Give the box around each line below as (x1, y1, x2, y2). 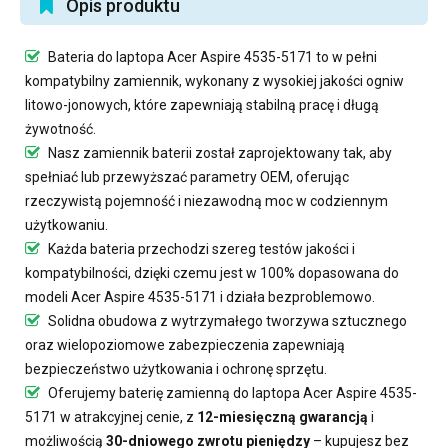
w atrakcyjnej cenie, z (57, 409, 197, 425)
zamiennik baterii (83, 145, 192, 161)
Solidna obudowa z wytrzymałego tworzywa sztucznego (45, 313, 407, 329)
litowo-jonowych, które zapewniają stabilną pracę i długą (25, 97, 379, 113)
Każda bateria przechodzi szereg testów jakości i (45, 241, 355, 257)
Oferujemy (45, 385, 119, 401)
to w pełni (313, 49, 377, 65)
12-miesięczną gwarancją (197, 409, 368, 425)
